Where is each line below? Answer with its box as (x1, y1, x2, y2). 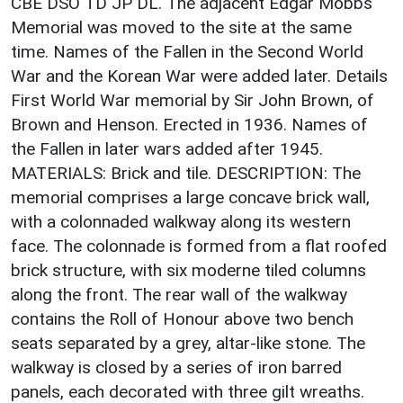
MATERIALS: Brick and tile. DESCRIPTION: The (11, 162, 361, 184)
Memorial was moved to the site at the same (11, 16, 352, 38)
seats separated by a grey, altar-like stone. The (11, 332, 365, 354)
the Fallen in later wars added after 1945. (11, 138, 323, 159)
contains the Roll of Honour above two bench (11, 308, 354, 329)
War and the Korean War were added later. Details (11, 65, 388, 86)
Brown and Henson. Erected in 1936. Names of (11, 113, 368, 135)
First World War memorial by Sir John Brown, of (11, 89, 374, 111)
